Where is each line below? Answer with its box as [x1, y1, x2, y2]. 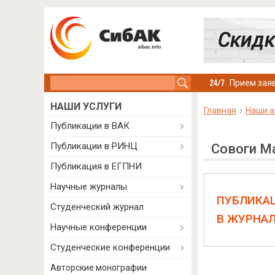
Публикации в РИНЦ [50, 141, 137, 152]
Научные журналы [50, 181, 127, 192]
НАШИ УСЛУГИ [50, 101, 122, 112]
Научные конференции [50, 222, 147, 233]
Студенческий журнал [50, 201, 144, 212]
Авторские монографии [50, 263, 147, 273]
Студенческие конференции [50, 242, 170, 253]
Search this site [50, 77, 114, 87]
